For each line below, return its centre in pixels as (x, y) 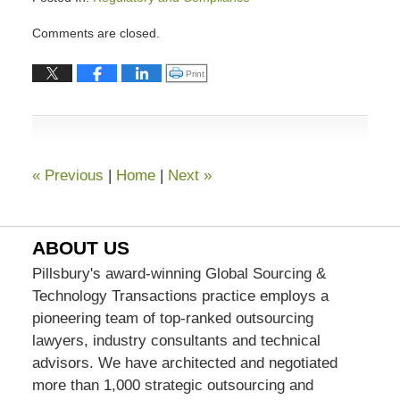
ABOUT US (80, 248)
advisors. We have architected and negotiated (184, 362)
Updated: (57, 20)
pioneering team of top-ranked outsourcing (172, 318)
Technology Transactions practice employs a (180, 296)
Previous (71, 175)
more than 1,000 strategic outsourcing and (172, 385)
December (60, 43)
